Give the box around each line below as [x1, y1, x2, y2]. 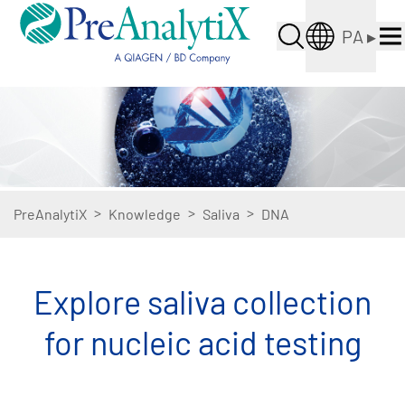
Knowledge [108, 205, 181, 223]
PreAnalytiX [14, 205, 87, 223]
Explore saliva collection [33, 282, 372, 322]
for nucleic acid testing [43, 323, 362, 363]
